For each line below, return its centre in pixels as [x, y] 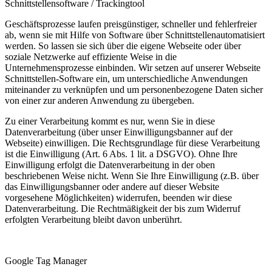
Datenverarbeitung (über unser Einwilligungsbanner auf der [119, 132]
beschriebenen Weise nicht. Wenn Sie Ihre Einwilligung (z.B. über [132, 175]
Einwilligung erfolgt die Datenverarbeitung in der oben [110, 165]
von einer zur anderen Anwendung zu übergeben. [100, 100]
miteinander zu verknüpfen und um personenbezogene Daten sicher [134, 89]
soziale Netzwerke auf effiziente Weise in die [91, 56]
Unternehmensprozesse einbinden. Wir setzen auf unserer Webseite [133, 67]
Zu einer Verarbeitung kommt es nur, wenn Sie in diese [110, 121]
